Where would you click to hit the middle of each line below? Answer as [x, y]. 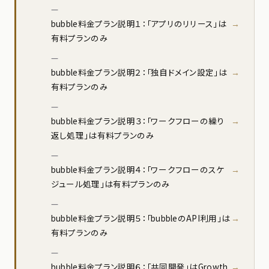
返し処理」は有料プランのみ [102, 135]
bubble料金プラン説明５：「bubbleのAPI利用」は [141, 218]
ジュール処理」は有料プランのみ [110, 183]
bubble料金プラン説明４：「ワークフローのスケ [138, 169]
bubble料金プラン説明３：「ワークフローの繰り [138, 120]
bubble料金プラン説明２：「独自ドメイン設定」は [139, 72]
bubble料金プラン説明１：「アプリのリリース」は [139, 23]
